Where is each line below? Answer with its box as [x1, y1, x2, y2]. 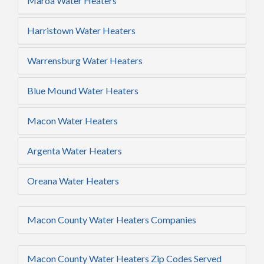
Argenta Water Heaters [27, 144, 122, 156]
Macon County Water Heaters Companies [27, 213, 196, 225]
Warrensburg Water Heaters [27, 54, 143, 66]
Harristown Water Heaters [27, 24, 136, 36]
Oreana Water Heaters [27, 174, 119, 186]
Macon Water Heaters [27, 114, 118, 126]
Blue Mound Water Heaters [27, 84, 138, 96]
